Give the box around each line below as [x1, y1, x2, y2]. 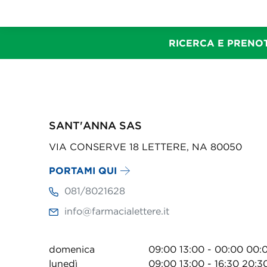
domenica [49, 244, 95, 254]
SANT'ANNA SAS [49, 119, 142, 131]
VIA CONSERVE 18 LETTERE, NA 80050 [49, 141, 242, 152]
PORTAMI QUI [49, 165, 117, 176]
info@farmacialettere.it [64, 206, 169, 216]
